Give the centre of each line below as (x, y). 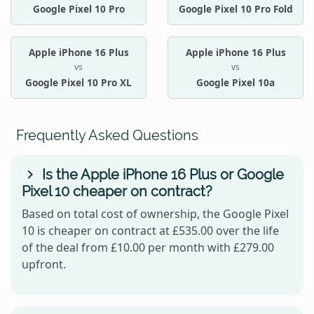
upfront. (44, 264)
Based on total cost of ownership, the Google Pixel (155, 213)
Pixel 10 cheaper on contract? (117, 191)
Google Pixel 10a (235, 82)
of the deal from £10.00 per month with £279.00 (148, 247)
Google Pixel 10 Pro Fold (235, 9)
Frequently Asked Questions (107, 135)
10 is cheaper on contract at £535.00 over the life (150, 230)
